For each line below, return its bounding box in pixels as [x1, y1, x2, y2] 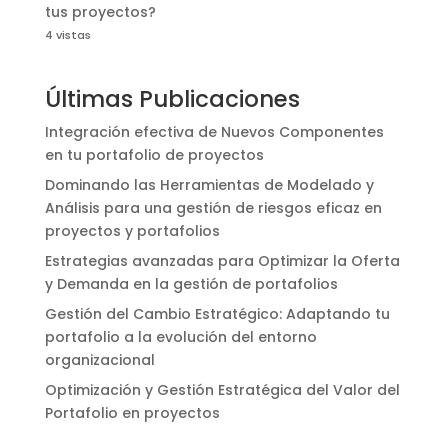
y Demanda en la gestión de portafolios [44, 274, 338, 295]
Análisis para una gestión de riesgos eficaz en [44, 198, 382, 219]
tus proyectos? [44, 2, 156, 23]
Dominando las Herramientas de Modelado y [44, 175, 374, 196]
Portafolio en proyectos [44, 403, 220, 424]
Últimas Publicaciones [44, 83, 300, 116]
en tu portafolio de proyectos [44, 145, 264, 166]
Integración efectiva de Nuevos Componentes [44, 122, 384, 143]
